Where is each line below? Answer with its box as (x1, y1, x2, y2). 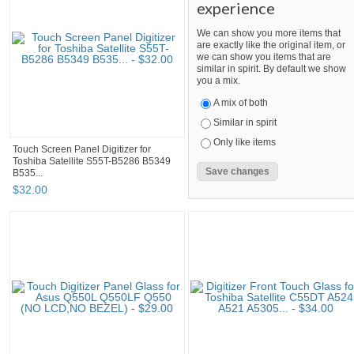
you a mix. (197, 75, 240, 87)
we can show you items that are (197, 51, 331, 63)
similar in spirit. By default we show (197, 63, 346, 75)
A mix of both (213, 97, 268, 109)
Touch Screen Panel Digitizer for (13, 144, 151, 156)
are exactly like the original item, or (197, 40, 345, 51)
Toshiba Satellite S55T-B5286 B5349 (13, 156, 171, 168)
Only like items (213, 137, 276, 149)
